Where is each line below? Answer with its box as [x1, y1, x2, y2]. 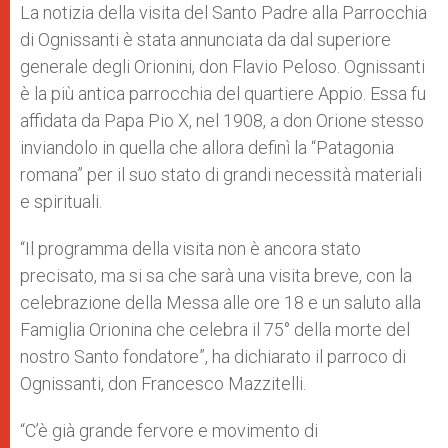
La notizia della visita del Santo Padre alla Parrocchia [20, 2, 427, 23]
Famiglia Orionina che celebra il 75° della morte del [20, 319, 410, 340]
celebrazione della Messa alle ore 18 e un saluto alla [20, 292, 421, 313]
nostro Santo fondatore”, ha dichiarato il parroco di [20, 346, 406, 367]
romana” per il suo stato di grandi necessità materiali [20, 164, 422, 185]
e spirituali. [20, 191, 102, 212]
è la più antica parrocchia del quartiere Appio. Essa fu [20, 83, 426, 104]
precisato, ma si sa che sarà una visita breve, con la [20, 265, 412, 286]
